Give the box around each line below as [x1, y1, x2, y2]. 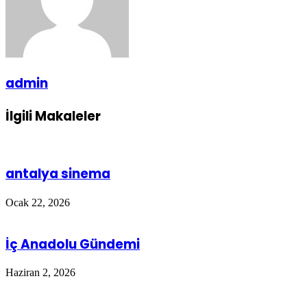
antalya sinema [5, 164, 110, 184]
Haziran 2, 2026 [5, 267, 75, 279]
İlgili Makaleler [5, 106, 101, 125]
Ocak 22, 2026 [5, 197, 70, 209]
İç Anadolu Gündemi [5, 234, 140, 254]
